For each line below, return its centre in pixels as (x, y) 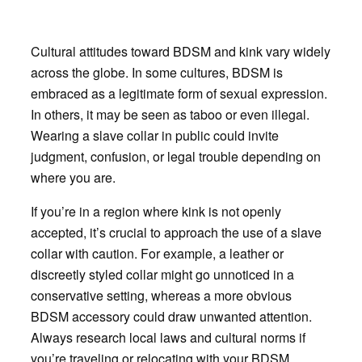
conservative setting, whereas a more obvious (161, 295)
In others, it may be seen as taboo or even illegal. (170, 114)
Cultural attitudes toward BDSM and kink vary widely (180, 51)
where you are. (73, 177)
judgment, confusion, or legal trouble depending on (175, 156)
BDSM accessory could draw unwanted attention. (171, 316)
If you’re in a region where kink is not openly (156, 211)
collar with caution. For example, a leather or (157, 253)
